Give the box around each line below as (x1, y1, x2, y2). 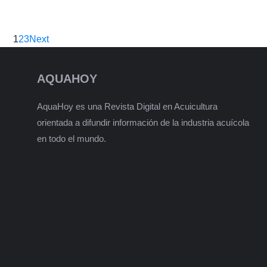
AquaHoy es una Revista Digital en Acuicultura (37, 101, 218, 111)
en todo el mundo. (37, 133, 106, 144)
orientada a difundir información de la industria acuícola (37, 117, 249, 128)
